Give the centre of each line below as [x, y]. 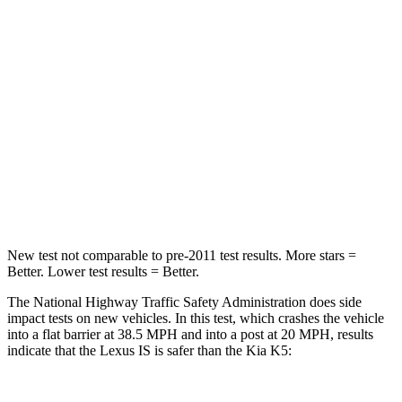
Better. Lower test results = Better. [103, 271]
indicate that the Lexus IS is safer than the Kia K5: [149, 350]
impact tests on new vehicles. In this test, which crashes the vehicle [196, 318]
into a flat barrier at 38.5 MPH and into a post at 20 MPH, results [190, 334]
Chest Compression [139, 156]
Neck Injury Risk [139, 197]
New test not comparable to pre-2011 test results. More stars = [182, 255]
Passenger [258, 32]
